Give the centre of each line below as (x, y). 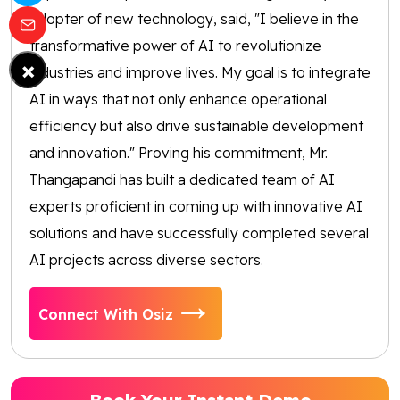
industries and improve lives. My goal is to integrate (200, 73)
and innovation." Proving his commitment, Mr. (179, 153)
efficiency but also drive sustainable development (196, 126)
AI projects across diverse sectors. (146, 260)
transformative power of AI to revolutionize (175, 46)
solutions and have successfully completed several (199, 233)
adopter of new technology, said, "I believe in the (194, 19)
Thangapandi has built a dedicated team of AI (182, 180)
